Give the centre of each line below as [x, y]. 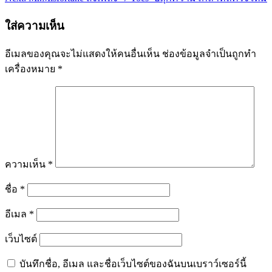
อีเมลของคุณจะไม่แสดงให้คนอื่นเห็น [82, 53]
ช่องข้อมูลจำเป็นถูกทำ [209, 53]
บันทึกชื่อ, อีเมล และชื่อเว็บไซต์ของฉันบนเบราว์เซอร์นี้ [133, 263]
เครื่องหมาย [31, 69]
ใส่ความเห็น [35, 26]
